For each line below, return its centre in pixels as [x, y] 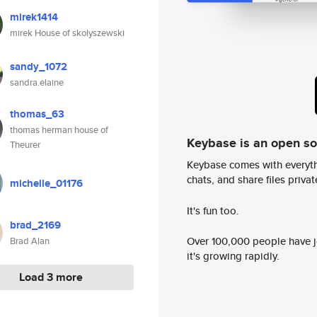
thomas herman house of [59, 130]
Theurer [25, 145]
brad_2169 [35, 225]
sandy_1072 [39, 67]
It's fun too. [213, 210]
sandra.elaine [37, 82]
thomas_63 [37, 114]
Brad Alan [30, 241]
